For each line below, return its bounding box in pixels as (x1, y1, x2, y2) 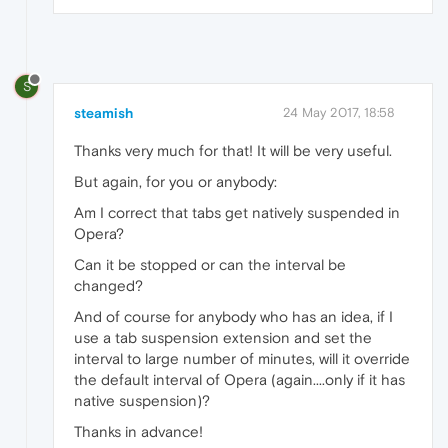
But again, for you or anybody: (74, 172, 277, 190)
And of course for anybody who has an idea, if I (74, 307, 393, 325)
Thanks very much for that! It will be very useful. (74, 141, 392, 159)
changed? (74, 276, 143, 294)
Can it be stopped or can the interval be (74, 255, 346, 273)
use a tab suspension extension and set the (74, 328, 372, 346)
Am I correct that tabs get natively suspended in (74, 203, 400, 221)
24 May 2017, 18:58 (283, 104, 395, 120)
